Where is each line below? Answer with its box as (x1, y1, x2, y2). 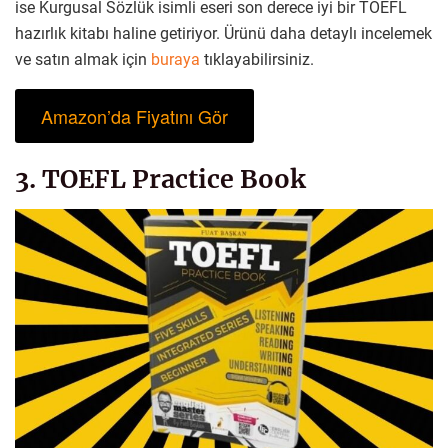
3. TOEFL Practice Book (15, 163, 306, 196)
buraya (151, 49, 204, 69)
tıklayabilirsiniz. (204, 49, 314, 69)
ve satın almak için (15, 49, 151, 69)
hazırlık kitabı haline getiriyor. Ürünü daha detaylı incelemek (15, 23, 432, 43)
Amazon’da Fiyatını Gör (40, 102, 228, 129)
